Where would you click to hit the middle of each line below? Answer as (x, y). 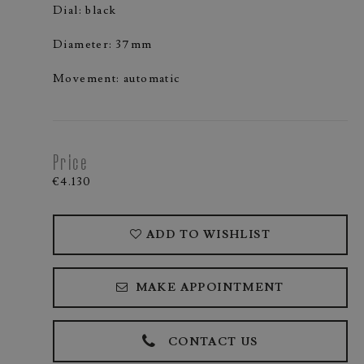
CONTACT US (213, 342)
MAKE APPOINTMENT (210, 288)
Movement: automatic (117, 79)
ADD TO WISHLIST (208, 235)
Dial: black (85, 11)
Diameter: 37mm (103, 45)
